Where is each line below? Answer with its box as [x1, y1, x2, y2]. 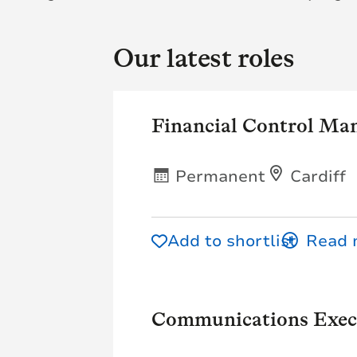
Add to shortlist [167, 230, 296, 252]
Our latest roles [113, 42, 294, 73]
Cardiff [290, 166, 346, 187]
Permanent [175, 166, 265, 187]
